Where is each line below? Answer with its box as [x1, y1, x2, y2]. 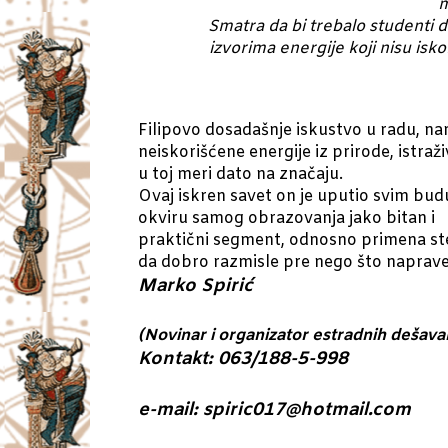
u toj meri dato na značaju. [138, 163, 343, 185]
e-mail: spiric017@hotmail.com [138, 397, 411, 422]
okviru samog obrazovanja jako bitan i [138, 207, 435, 229]
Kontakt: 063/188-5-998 [138, 346, 348, 371]
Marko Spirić [138, 273, 253, 298]
